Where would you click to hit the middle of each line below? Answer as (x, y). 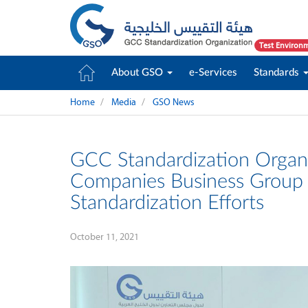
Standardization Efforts (167, 203)
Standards (278, 73)
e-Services (213, 73)
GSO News (174, 102)
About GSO (139, 73)
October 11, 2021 (104, 237)
